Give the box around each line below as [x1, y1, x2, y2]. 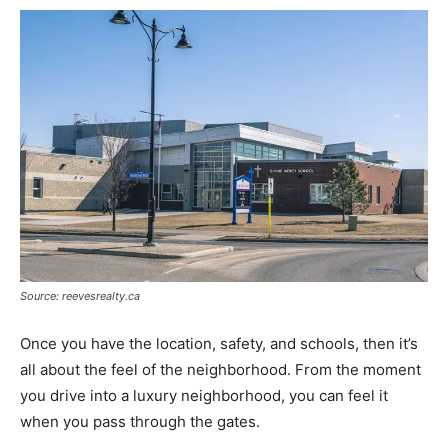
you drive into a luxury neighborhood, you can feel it [20, 386, 388, 406]
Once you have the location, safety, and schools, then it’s [20, 334, 418, 354]
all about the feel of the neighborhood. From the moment [20, 360, 421, 380]
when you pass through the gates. [20, 412, 260, 432]
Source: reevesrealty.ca [20, 289, 140, 304]
